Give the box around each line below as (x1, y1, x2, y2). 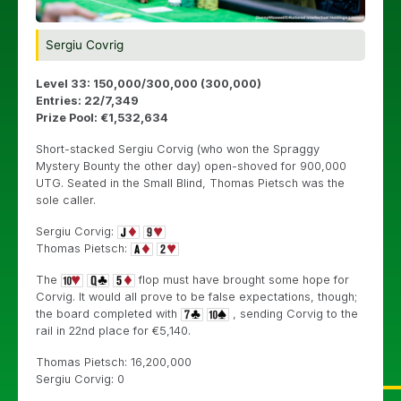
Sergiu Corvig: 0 (36, 372, 124, 387)
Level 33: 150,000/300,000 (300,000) (36, 77, 261, 91)
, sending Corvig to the (229, 307, 358, 321)
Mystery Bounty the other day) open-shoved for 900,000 (36, 159, 346, 174)
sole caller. (36, 193, 96, 208)
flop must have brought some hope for (135, 273, 349, 287)
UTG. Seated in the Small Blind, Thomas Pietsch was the (36, 176, 345, 191)
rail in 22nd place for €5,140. (36, 324, 191, 338)
